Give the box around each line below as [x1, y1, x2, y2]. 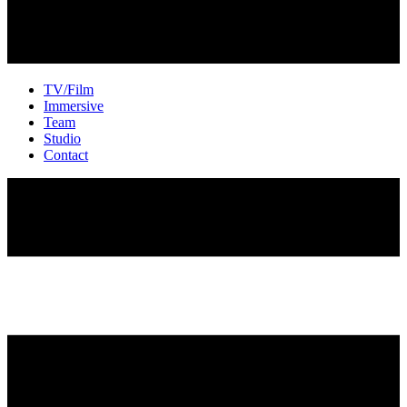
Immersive [44, 98, 104, 114]
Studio [44, 131, 81, 146]
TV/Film [44, 82, 94, 97]
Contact [44, 147, 88, 163]
